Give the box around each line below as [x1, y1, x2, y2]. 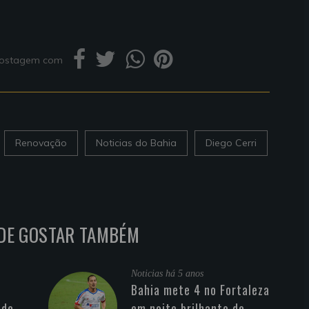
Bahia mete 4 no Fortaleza [131, 281, 270, 299]
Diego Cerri [206, 137, 257, 150]
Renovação [15, 137, 67, 150]
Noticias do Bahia [96, 137, 177, 150]
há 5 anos [166, 268, 203, 279]
